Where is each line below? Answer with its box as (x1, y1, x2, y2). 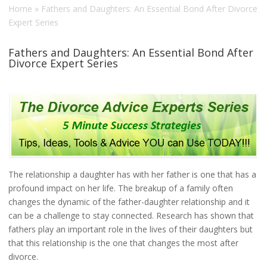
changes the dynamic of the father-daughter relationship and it (8, 196, 250, 208)
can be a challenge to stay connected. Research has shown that (8, 210, 254, 222)
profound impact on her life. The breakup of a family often (8, 182, 233, 194)
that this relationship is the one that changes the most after (8, 237, 238, 249)
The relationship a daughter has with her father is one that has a (8, 169, 256, 181)
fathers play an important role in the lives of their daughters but (8, 223, 253, 235)
